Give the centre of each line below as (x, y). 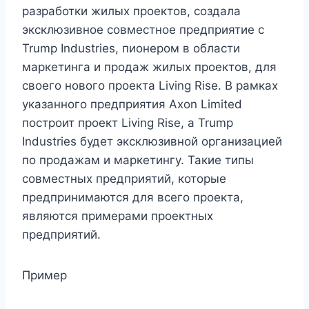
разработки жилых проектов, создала (131, 11)
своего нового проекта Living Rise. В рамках (150, 86)
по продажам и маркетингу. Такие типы (138, 160)
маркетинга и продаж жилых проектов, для (149, 67)
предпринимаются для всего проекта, (133, 198)
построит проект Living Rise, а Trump (128, 123)
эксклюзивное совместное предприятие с (143, 30)
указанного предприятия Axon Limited (132, 104)
